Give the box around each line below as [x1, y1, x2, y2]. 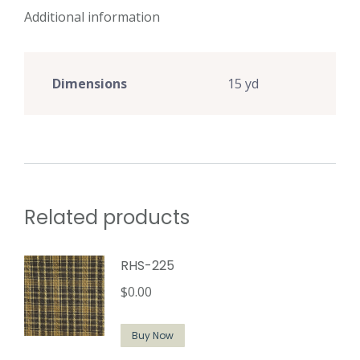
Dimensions [52, 75, 127, 92]
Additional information [24, 8, 160, 26]
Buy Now [132, 329, 174, 342]
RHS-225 [121, 256, 174, 275]
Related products [24, 204, 190, 231]
